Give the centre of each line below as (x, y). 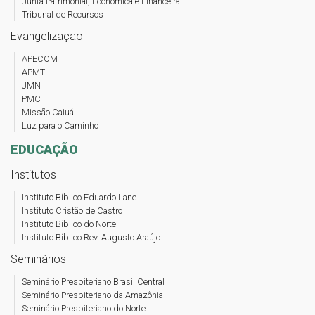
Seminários (38, 259)
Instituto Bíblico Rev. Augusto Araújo (91, 237)
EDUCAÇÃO (44, 149)
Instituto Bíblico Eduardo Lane (79, 197)
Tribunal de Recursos (63, 14)
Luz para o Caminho (60, 126)
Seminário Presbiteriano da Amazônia (92, 295)
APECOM (40, 59)
